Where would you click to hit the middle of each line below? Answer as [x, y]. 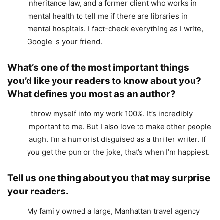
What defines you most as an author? [92, 94]
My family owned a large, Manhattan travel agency [113, 211]
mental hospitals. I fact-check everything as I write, [115, 29]
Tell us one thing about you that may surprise [109, 178]
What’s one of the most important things [98, 68]
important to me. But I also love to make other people [119, 127]
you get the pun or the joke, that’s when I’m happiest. [118, 152]
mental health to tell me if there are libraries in [107, 16]
